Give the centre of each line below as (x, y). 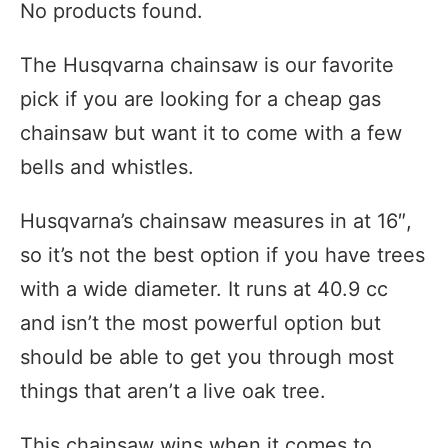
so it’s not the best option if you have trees (222, 254)
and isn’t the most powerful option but (200, 322)
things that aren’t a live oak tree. (173, 390)
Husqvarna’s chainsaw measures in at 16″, (216, 220)
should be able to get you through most (207, 356)
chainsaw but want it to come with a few (211, 132)
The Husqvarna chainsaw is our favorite (207, 64)
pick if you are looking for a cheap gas (200, 98)
